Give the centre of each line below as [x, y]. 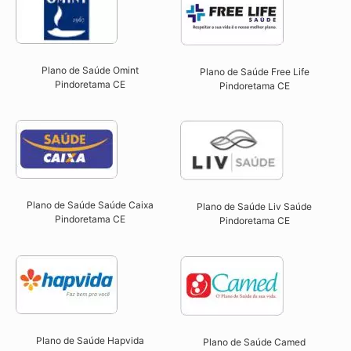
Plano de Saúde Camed [255, 342]
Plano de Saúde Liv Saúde [255, 207]
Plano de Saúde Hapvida [90, 340]
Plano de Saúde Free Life [254, 71]
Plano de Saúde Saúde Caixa [90, 205]
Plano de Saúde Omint [90, 70]
